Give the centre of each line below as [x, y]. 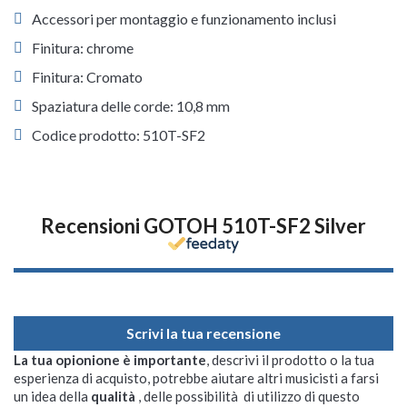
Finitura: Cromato [87, 77]
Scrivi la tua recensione [203, 333]
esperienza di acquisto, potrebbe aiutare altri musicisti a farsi [196, 378]
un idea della [52, 397]
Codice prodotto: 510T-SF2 [119, 135]
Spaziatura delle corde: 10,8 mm [131, 106]
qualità [114, 397]
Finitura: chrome [83, 48]
